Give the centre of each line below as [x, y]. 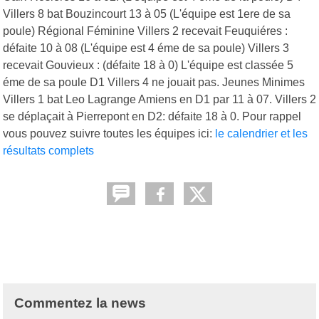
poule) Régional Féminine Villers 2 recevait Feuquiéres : [145, 31]
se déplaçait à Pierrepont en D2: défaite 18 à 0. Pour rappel [152, 116]
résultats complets [48, 150]
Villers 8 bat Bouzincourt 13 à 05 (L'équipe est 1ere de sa [147, 14]
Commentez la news [80, 303]
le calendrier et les [261, 133]
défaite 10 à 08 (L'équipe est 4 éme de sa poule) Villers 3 [146, 48]
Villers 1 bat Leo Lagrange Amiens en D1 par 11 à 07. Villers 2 [159, 99]
